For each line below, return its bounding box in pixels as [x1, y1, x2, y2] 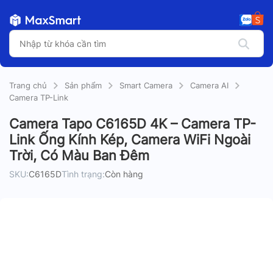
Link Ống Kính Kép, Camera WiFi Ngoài [9, 132, 250, 147]
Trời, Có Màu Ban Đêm [9, 147, 149, 163]
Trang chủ [9, 80, 47, 90]
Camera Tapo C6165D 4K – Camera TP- [9, 116, 256, 132]
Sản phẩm [65, 80, 102, 90]
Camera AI [190, 80, 229, 90]
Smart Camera [119, 80, 172, 90]
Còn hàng [105, 169, 143, 179]
